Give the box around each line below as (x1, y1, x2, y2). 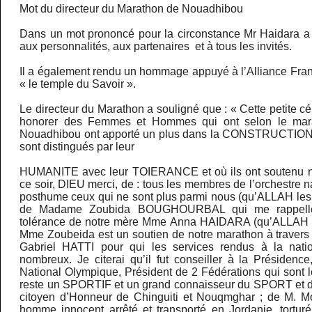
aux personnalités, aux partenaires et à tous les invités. (19, 40, 292, 53)
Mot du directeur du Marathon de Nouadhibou (19, 3, 244, 15)
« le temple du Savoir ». (19, 78, 136, 91)
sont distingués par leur (19, 141, 135, 153)
